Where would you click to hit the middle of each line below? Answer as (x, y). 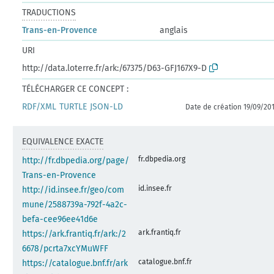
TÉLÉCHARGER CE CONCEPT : (76, 89)
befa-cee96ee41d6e (60, 219)
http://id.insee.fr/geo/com (73, 190)
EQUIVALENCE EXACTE (63, 141)
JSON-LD (107, 106)
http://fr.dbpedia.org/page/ (76, 160)
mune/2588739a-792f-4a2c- (75, 204)
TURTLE (73, 106)
